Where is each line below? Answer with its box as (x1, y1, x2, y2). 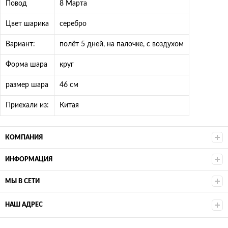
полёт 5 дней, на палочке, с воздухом (60, 40, 184, 48)
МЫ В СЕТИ (5, 178, 40, 184)
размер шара (6, 81, 48, 89)
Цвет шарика (6, 20, 49, 27)
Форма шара (6, 61, 47, 68)
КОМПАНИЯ (5, 134, 43, 140)
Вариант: (6, 40, 35, 48)
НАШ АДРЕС (5, 202, 43, 208)
